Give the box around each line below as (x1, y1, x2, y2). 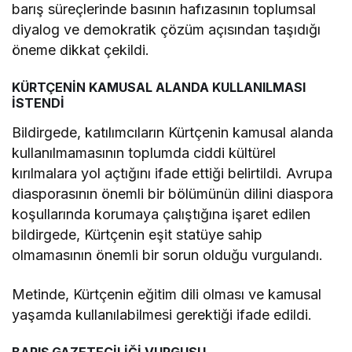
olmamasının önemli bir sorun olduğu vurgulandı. (12, 247, 324, 263)
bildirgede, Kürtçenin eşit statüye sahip (12, 226, 263, 243)
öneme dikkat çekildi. (12, 42, 150, 58)
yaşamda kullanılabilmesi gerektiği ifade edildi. (12, 306, 313, 323)
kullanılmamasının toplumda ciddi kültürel (12, 145, 277, 161)
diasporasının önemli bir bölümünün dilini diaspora (12, 185, 334, 202)
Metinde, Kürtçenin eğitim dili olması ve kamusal (12, 286, 322, 302)
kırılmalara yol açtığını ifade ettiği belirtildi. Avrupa (12, 165, 333, 181)
